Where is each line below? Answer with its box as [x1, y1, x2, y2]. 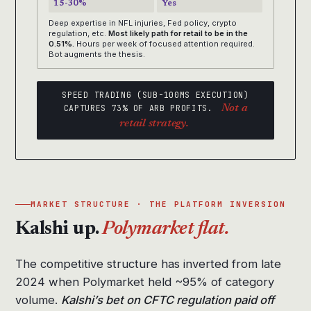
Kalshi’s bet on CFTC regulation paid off [61, 293, 274, 308]
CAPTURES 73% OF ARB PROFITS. [63, 103, 219, 114]
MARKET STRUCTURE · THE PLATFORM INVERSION [31, 199, 287, 210]
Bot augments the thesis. [49, 49, 145, 60]
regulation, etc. [49, 28, 108, 39]
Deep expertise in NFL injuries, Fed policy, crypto [49, 18, 237, 28]
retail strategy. [119, 118, 189, 130]
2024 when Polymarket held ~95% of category [15, 275, 274, 289]
